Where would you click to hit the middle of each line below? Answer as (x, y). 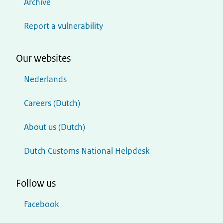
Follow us (36, 183)
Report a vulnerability (63, 26)
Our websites (43, 58)
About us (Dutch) (55, 127)
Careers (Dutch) (52, 103)
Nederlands (45, 79)
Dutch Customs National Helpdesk (87, 151)
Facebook (42, 204)
